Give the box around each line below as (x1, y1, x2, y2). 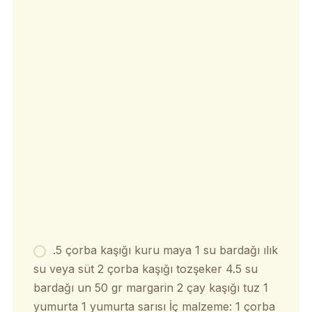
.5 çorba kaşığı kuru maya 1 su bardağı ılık (52, 243, 278, 258)
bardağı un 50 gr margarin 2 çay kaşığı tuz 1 (33, 281, 268, 295)
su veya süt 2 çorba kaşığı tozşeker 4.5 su (33, 262, 258, 276)
